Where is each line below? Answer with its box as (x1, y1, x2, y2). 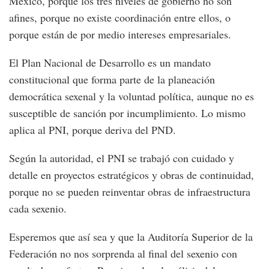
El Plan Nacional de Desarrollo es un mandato (9, 55, 211, 70)
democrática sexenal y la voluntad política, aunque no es (9, 89, 254, 104)
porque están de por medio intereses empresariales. (9, 27, 231, 42)
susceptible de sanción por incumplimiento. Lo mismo (9, 106, 246, 121)
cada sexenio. (9, 201, 67, 216)
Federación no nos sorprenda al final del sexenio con (9, 246, 237, 261)
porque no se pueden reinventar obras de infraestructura (9, 184, 250, 199)
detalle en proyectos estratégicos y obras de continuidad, (9, 168, 254, 183)
